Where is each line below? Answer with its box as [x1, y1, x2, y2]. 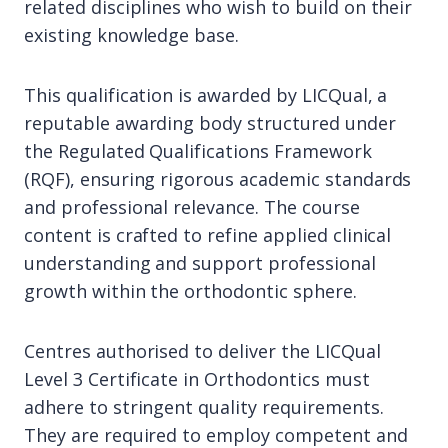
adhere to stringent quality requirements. [24, 395, 384, 419]
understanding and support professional [24, 251, 376, 275]
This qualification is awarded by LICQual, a [24, 83, 388, 107]
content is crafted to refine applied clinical [24, 223, 392, 247]
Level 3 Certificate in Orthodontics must [24, 367, 370, 391]
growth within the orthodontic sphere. [24, 279, 357, 303]
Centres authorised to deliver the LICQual [24, 339, 381, 363]
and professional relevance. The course [24, 195, 360, 219]
